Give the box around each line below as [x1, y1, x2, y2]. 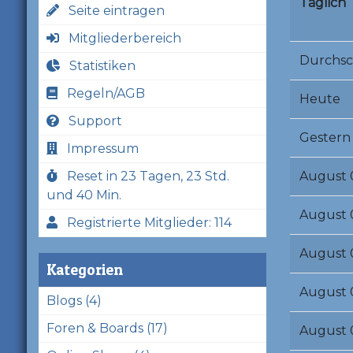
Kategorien [46, 259, 123, 279]
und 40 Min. [46, 187, 121, 203]
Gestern [299, 129, 351, 145]
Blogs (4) [46, 292, 102, 308]
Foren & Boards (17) [46, 320, 168, 336]
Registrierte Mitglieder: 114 [57, 214, 232, 230]
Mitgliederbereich [58, 30, 181, 46]
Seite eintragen [58, 2, 165, 18]
